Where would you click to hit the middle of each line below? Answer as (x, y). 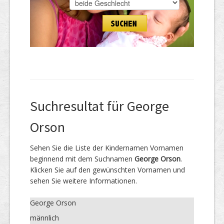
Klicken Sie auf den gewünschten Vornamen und (107, 169)
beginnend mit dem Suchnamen (82, 158)
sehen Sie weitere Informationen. (83, 180)
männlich (44, 217)
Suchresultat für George (99, 106)
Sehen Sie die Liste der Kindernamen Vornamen (107, 147)
